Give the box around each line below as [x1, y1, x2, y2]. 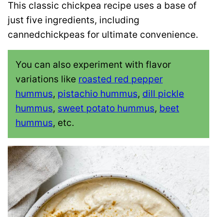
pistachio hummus [58, 88, 138, 100]
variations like [15, 74, 78, 85]
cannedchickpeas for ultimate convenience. [8, 29, 198, 41]
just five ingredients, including [8, 15, 139, 26]
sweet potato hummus [58, 103, 155, 114]
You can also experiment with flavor [15, 59, 171, 71]
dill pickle [142, 88, 184, 100]
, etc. [53, 117, 74, 129]
